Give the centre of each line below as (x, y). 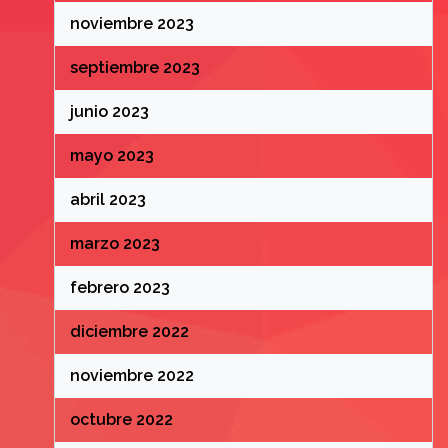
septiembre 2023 (134, 67)
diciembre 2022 (129, 331)
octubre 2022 (121, 419)
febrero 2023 (119, 287)
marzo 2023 (114, 243)
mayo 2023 (111, 155)
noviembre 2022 (131, 375)
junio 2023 (109, 111)
